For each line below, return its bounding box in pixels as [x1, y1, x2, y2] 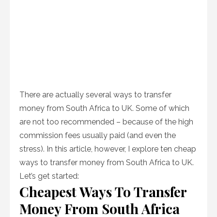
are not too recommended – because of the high [19, 117, 193, 126]
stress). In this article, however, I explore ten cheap [19, 144, 196, 154]
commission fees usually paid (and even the [19, 131, 176, 140]
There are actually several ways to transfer [19, 90, 171, 99]
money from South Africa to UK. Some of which [19, 104, 189, 113]
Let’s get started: [19, 171, 79, 181]
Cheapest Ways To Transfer [19, 183, 186, 201]
